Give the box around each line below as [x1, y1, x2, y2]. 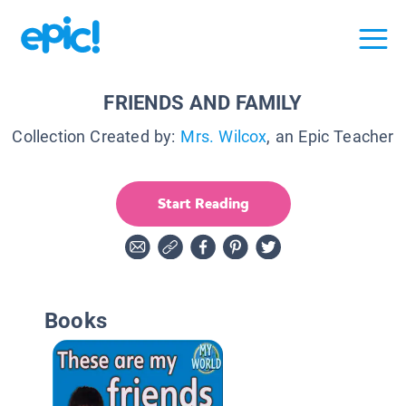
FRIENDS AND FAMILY [103, 91, 303, 114]
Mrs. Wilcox [180, 126, 267, 146]
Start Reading [157, 193, 249, 213]
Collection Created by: [12, 126, 176, 146]
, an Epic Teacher [266, 126, 394, 146]
